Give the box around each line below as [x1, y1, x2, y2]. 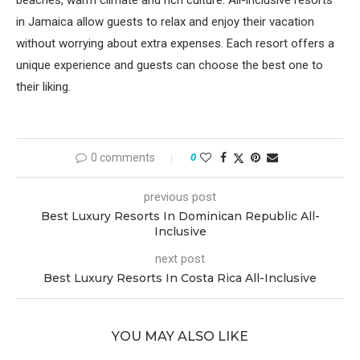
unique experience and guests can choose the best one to [16, 58, 323, 72]
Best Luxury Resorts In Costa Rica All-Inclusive [43, 271, 317, 285]
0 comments [91, 151, 155, 164]
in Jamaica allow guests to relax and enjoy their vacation [16, 14, 314, 29]
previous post [144, 190, 216, 204]
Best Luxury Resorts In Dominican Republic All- [40, 209, 320, 223]
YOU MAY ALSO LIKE [112, 329, 248, 344]
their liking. [16, 80, 71, 94]
